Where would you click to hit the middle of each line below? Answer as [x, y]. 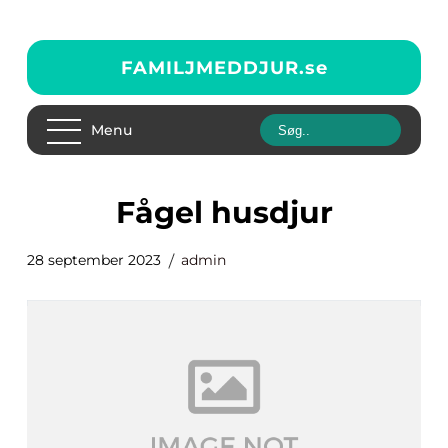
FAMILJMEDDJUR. [212, 67]
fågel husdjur [233, 212]
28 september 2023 [94, 260]
